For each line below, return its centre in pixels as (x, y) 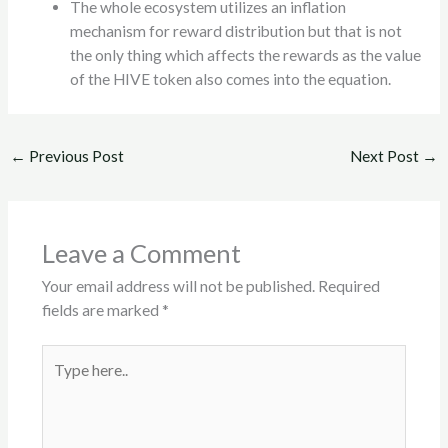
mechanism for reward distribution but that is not (236, 31)
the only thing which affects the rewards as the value (246, 55)
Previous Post (75, 155)
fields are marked (101, 310)
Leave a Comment (141, 253)
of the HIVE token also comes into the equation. (231, 79)
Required (348, 286)
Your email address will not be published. (178, 286)
